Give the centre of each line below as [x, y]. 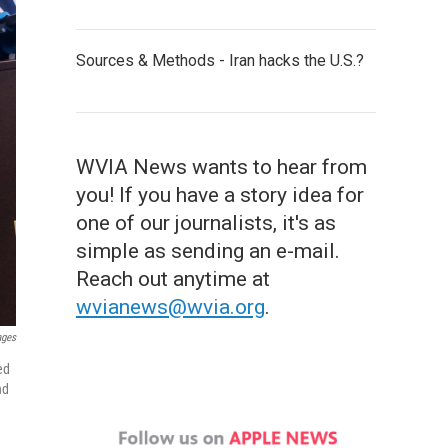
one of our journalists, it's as [206, 223]
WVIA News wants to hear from [221, 167]
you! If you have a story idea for [220, 195]
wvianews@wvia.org [170, 307]
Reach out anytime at [173, 279]
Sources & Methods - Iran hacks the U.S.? [220, 60]
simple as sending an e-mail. [208, 251]
